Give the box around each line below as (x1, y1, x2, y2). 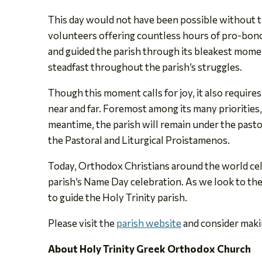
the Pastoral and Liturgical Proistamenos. (48, 133, 230, 146)
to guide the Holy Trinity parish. (48, 191, 187, 204)
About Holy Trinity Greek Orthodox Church (48, 242, 251, 255)
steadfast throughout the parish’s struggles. (48, 60, 242, 73)
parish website (116, 216, 181, 229)
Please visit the (48, 216, 116, 229)
